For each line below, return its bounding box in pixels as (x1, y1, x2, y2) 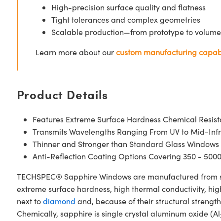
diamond (42, 196, 75, 206)
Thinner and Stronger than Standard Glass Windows (32, 139, 219, 149)
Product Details (16, 86, 108, 102)
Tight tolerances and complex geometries (51, 14, 200, 25)
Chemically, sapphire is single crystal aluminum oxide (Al (16, 208, 220, 219)
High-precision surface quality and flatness (51, 2, 206, 12)
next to (16, 196, 43, 206)
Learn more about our (35, 47, 116, 57)
